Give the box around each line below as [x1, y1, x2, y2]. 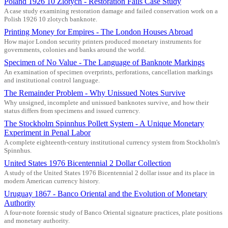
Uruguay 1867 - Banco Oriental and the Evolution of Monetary [4, 189, 207, 198]
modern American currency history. [4, 177, 100, 185]
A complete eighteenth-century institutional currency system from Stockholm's [4, 138, 220, 146]
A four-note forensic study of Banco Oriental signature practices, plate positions [4, 209, 222, 216]
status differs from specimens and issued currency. [4, 107, 140, 115]
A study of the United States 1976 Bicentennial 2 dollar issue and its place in [4, 169, 215, 177]
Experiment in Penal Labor [4, 128, 91, 137]
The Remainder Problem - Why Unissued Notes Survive [4, 88, 185, 97]
